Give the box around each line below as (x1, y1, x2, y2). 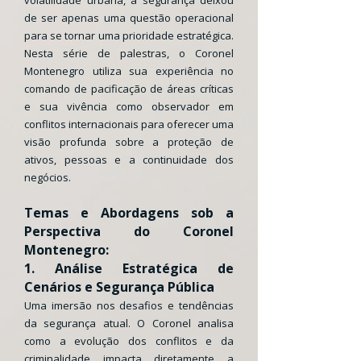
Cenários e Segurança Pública (24, 278, 214, 296)
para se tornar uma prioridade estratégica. (24, 28, 234, 43)
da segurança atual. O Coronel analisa (24, 316, 234, 330)
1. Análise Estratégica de (24, 259, 234, 277)
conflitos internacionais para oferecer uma (24, 117, 234, 131)
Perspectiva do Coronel (24, 222, 234, 240)
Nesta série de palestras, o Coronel (24, 46, 234, 60)
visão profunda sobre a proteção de (24, 135, 234, 149)
